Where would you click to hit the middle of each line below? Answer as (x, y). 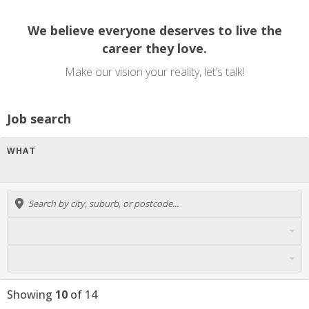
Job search (39, 118)
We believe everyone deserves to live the (154, 30)
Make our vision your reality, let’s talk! (154, 71)
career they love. (154, 48)
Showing (31, 294)
